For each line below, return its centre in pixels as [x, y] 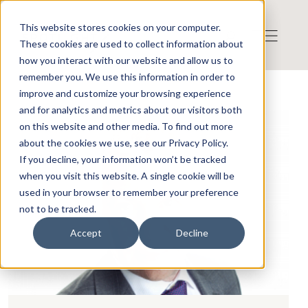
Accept [86, 233]
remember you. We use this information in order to [127, 77]
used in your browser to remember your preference [129, 192]
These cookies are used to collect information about [131, 44]
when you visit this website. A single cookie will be [127, 176]
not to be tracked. [58, 209]
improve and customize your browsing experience [125, 93]
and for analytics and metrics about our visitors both [131, 110]
